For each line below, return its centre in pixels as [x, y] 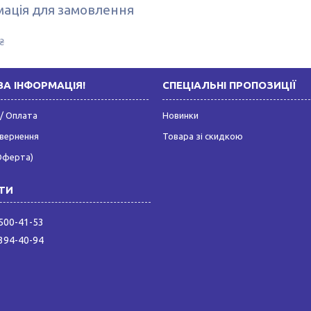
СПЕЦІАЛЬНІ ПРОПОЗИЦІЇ [229, 85]
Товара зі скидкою [202, 136]
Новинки [180, 116]
